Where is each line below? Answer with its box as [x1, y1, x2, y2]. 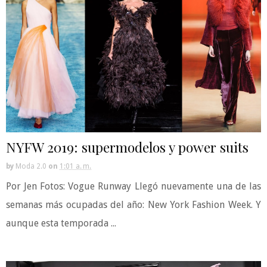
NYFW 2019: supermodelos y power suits [6, 138, 249, 156]
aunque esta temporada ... [6, 218, 116, 229]
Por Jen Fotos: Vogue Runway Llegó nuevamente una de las [6, 181, 261, 192]
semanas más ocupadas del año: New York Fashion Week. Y [6, 199, 261, 210]
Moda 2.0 [15, 162, 46, 170]
